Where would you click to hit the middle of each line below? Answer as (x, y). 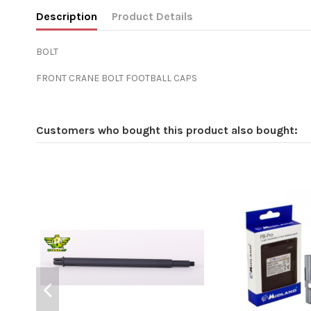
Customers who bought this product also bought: (167, 131)
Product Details (152, 17)
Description (67, 17)
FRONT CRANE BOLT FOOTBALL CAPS (117, 78)
